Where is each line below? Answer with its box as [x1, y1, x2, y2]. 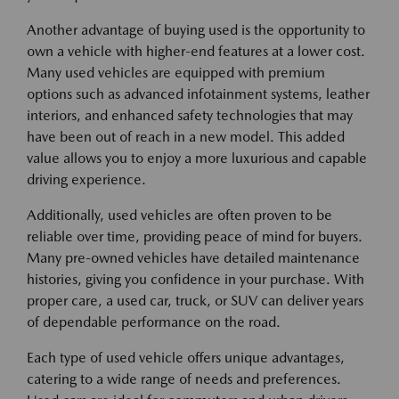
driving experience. [27, 171, 146, 189]
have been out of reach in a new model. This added [27, 128, 345, 146]
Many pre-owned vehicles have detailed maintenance [27, 249, 360, 267]
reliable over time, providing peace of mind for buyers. [27, 228, 362, 246]
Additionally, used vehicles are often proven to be [27, 207, 332, 224]
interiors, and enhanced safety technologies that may [27, 107, 353, 125]
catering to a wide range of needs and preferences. [27, 370, 341, 388]
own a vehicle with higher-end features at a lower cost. [27, 43, 365, 61]
